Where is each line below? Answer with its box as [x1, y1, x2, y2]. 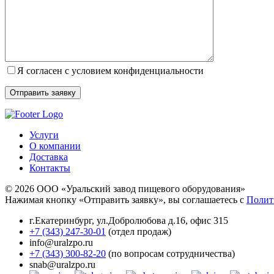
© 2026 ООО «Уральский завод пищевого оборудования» [5, 183, 245, 194]
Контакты [29, 162, 70, 173]
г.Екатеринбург [29, 215, 92, 226]
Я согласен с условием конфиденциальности [17, 65, 204, 76]
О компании [29, 140, 81, 151]
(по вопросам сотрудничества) [106, 248, 235, 259]
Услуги [29, 129, 59, 140]
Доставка [29, 151, 68, 162]
